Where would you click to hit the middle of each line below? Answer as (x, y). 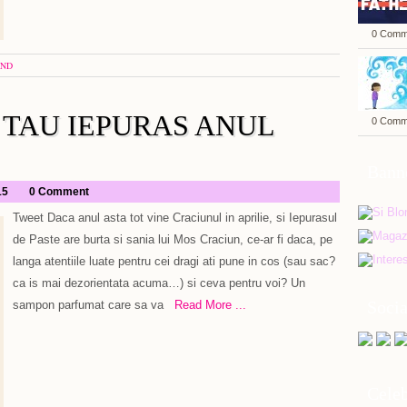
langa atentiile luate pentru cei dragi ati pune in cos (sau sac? (174, 261)
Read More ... (205, 305)
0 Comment (59, 192)
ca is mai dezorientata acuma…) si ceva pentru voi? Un (159, 283)
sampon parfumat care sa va (88, 305)
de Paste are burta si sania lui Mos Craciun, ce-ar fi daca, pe (173, 239)
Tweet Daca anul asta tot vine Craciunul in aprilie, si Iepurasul (175, 218)
